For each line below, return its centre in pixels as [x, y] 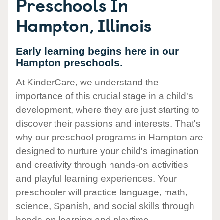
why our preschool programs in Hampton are [110, 137]
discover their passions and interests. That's [108, 124]
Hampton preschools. [69, 63]
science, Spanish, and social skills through [105, 206]
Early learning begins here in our [97, 51]
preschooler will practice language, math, [102, 192]
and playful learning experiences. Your [96, 179]
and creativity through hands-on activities [102, 165]
